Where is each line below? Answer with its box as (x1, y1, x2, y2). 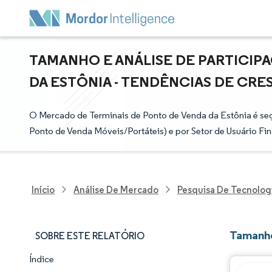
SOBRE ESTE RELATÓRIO (35, 230, 144, 242)
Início (32, 183, 55, 195)
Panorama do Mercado (47, 259, 140, 271)
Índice (29, 253, 54, 265)
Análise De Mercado (73, 183, 158, 195)
